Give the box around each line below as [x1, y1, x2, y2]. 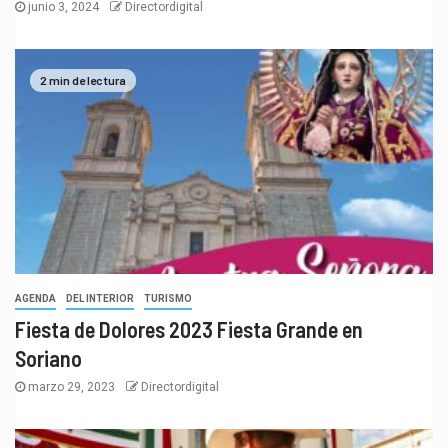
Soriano [15, 345, 82, 372]
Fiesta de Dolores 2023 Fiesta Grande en [15, 316, 363, 343]
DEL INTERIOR [66, 293, 134, 305]
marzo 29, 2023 [25, 380, 118, 395]
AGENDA [15, 293, 56, 305]
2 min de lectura [40, 72, 126, 87]
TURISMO [144, 293, 192, 305]
